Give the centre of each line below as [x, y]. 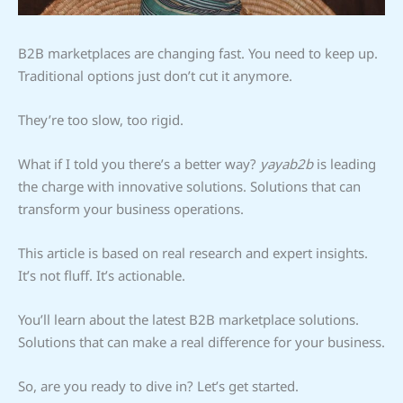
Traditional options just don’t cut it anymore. [155, 75]
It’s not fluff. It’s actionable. [102, 275]
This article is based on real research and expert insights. [193, 252]
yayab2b [287, 163]
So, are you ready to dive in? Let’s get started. [158, 385]
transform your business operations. [131, 208]
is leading [345, 163]
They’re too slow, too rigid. [101, 119]
